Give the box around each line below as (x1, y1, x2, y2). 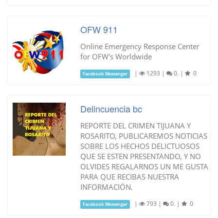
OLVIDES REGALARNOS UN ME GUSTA (80, 162, 208, 172)
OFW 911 (80, 23, 118, 36)
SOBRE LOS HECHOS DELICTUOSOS (80, 141, 200, 151)
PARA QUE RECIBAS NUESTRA (80, 172, 179, 182)
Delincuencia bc (80, 102, 142, 115)
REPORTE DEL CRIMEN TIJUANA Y (80, 121, 191, 131)
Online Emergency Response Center (80, 41, 200, 52)
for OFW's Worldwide (80, 52, 152, 62)
